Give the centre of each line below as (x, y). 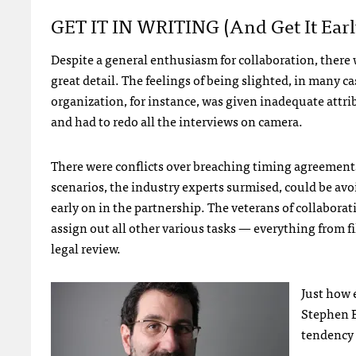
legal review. (86, 248)
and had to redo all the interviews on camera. (177, 120)
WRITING (178, 25)
